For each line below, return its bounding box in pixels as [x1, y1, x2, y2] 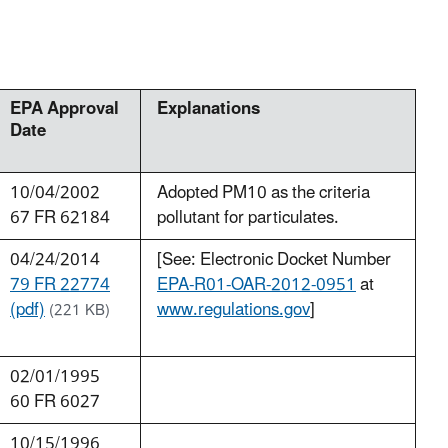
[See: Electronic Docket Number [157, 242, 391, 279]
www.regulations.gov [157, 292, 310, 329]
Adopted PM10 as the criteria [157, 175, 370, 212]
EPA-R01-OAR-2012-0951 [157, 267, 356, 304]
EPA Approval [10, 91, 119, 128]
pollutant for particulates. [157, 200, 339, 237]
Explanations [157, 91, 260, 128]
